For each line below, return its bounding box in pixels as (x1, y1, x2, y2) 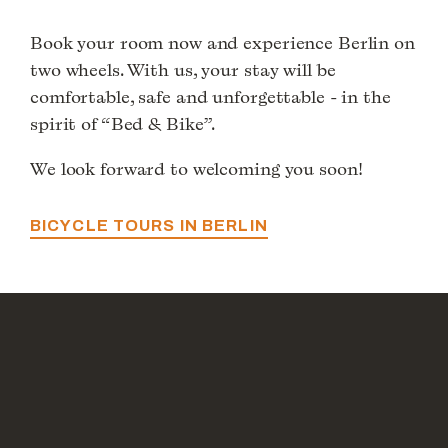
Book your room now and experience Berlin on (30, 30, 415, 56)
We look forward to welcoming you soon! (30, 156, 363, 182)
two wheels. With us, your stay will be (30, 57, 336, 83)
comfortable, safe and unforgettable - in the (30, 84, 391, 110)
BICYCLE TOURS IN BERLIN (30, 217, 268, 235)
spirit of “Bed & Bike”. (30, 111, 216, 137)
